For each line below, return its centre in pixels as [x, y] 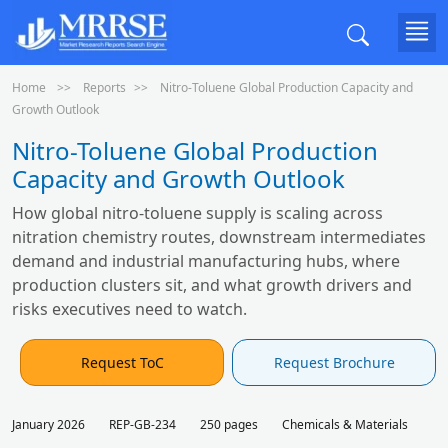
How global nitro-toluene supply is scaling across [197, 213]
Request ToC [122, 362]
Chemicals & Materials [345, 424]
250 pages [229, 424]
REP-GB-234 [142, 424]
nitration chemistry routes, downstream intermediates [219, 237]
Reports [104, 87]
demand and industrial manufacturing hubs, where [206, 261]
